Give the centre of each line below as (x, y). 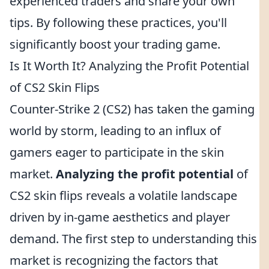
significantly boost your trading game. (115, 44)
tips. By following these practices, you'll (118, 23)
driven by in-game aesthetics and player (120, 217)
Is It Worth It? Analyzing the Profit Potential (129, 66)
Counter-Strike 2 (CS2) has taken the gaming (132, 109)
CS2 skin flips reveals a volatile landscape (123, 195)
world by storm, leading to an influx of (115, 131)
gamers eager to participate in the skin (117, 152)
